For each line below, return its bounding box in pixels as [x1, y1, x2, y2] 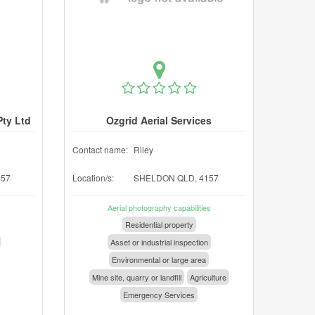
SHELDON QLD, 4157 [134, 172, 219, 184]
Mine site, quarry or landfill [91, 271, 181, 283]
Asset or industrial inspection [110, 236, 208, 247]
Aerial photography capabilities [107, 202, 211, 213]
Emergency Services [123, 289, 195, 300]
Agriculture [189, 271, 226, 283]
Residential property [124, 219, 193, 230]
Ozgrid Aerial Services [106, 113, 212, 127]
